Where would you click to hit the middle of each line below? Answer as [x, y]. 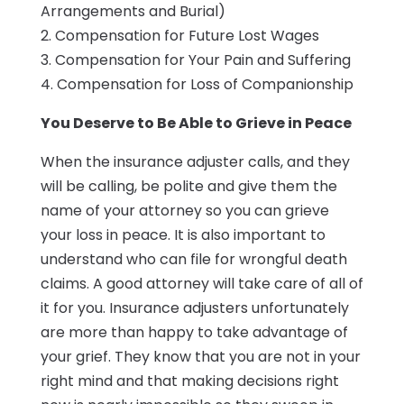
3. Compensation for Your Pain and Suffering [195, 60]
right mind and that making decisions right [189, 381]
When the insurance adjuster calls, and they [195, 162]
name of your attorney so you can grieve [184, 211]
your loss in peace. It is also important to [183, 235]
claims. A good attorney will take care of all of [202, 284]
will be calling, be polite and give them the [188, 187]
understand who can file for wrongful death [193, 260]
